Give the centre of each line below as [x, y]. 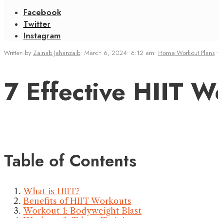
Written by [18, 53]
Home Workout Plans [186, 53]
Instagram [42, 36]
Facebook [42, 12]
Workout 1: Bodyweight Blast [82, 211]
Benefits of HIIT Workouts [77, 201]
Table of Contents [70, 161]
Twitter [37, 24]
